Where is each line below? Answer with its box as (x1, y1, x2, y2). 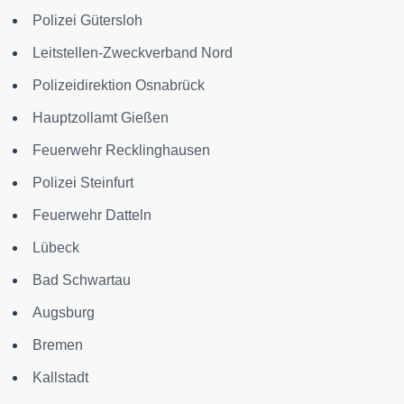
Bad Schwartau (32, 271, 131, 288)
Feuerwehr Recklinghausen (32, 142, 210, 158)
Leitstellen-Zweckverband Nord (32, 44, 233, 60)
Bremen (32, 336, 83, 353)
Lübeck (32, 239, 79, 255)
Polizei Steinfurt (32, 174, 133, 190)
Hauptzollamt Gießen (32, 109, 169, 125)
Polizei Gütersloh (32, 12, 142, 28)
